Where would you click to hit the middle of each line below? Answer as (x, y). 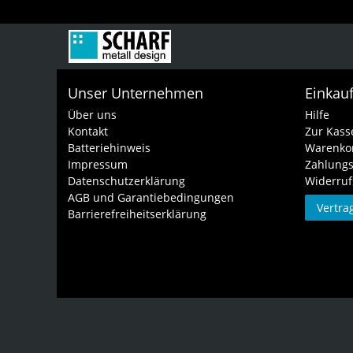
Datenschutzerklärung (126, 181)
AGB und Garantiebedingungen (151, 198)
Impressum (98, 165)
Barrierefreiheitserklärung (137, 214)
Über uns (92, 115)
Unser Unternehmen (136, 93)
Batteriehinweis (109, 148)
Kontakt (88, 132)
